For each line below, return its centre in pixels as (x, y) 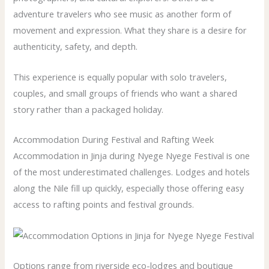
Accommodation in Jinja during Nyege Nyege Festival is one (132, 156)
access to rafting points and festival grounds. (104, 204)
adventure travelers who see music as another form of (122, 14)
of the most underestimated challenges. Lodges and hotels (132, 172)
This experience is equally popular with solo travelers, (120, 77)
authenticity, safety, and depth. (76, 47)
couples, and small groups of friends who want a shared (125, 93)
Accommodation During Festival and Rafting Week (114, 140)
